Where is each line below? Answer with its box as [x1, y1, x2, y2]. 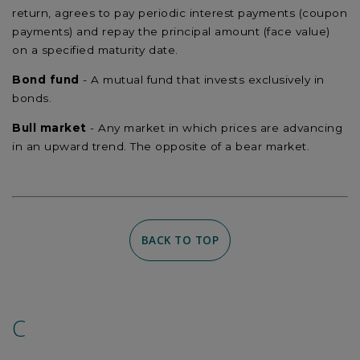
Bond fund [12, 72, 80, 86]
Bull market [12, 121, 87, 134]
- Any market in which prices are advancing [86, 121, 342, 134]
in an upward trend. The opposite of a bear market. [12, 139, 309, 153]
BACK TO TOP [141, 232, 219, 248]
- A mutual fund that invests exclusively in [79, 72, 325, 86]
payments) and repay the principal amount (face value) [12, 25, 330, 39]
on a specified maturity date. [12, 43, 178, 57]
